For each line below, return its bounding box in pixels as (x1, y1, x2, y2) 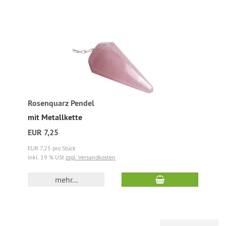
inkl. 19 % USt (28, 153, 66, 161)
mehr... (54, 175, 78, 185)
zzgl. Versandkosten (66, 153, 116, 161)
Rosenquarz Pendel (28, 98, 94, 108)
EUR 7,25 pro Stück (28, 144, 76, 152)
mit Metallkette (28, 112, 82, 123)
